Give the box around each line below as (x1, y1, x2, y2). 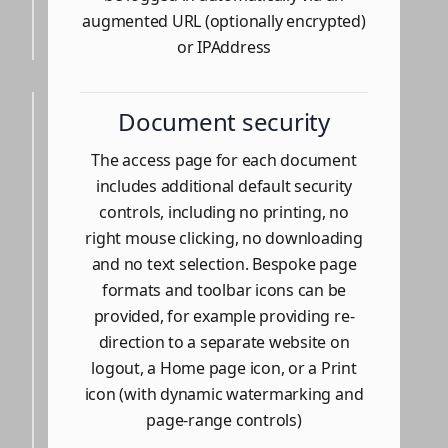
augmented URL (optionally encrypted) (82, 9, 366, 32)
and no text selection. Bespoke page (91, 252, 357, 275)
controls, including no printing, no (99, 200, 349, 223)
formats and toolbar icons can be (101, 278, 347, 301)
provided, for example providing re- (93, 304, 355, 327)
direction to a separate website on (98, 330, 350, 353)
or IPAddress (176, 35, 272, 58)
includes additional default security (95, 174, 353, 197)
